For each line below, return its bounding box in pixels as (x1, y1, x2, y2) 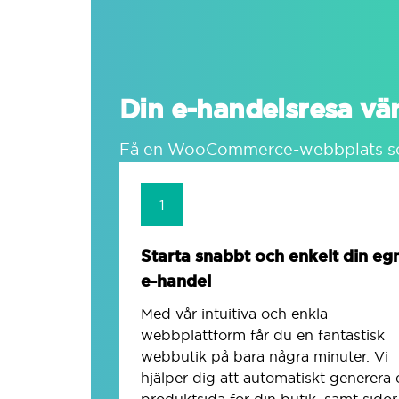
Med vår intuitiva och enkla (141, 304, 328, 322)
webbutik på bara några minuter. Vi (141, 346, 388, 365)
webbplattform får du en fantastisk (141, 325, 385, 344)
